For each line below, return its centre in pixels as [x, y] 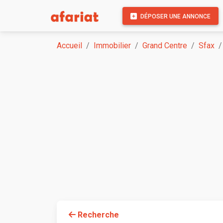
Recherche [97, 215]
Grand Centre [165, 46]
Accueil [69, 46]
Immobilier [112, 46]
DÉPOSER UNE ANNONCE [175, 16]
